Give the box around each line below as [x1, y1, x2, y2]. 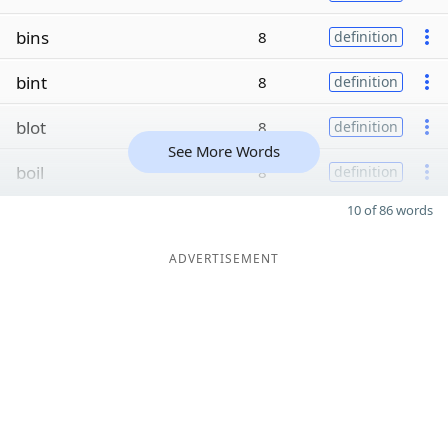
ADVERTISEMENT [169, 250, 279, 267]
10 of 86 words [347, 201, 433, 219]
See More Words [168, 141, 280, 161]
